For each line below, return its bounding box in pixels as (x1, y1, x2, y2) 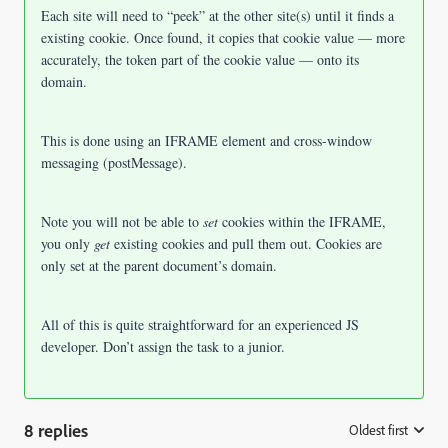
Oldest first (349, 421, 408, 439)
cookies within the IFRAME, (222, 212, 386, 231)
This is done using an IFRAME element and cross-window (41, 131, 372, 150)
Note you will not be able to (41, 212, 203, 231)
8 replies (24, 419, 88, 441)
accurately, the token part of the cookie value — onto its (41, 50, 359, 69)
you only (41, 234, 94, 253)
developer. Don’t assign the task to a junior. (41, 337, 285, 356)
